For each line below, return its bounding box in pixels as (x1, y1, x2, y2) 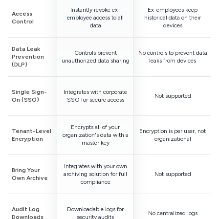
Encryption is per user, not (139, 128, 206, 135)
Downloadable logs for (67, 206, 124, 213)
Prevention (12, 53, 44, 61)
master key (81, 139, 109, 147)
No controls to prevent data (138, 49, 207, 57)
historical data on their (144, 14, 201, 22)
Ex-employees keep (148, 6, 197, 14)
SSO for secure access (66, 96, 124, 104)
